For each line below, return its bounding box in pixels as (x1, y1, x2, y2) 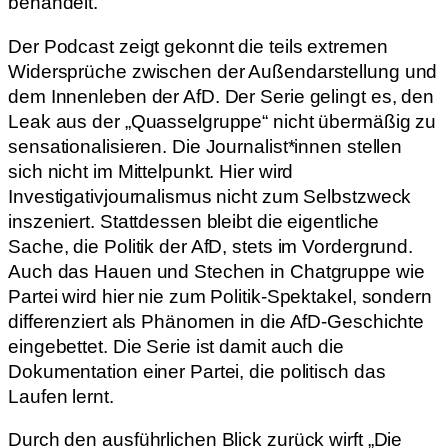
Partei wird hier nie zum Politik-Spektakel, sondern (8, 285, 432, 307)
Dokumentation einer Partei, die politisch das (8, 360, 386, 382)
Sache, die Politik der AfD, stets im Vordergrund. (8, 235, 414, 257)
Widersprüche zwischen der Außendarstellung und (8, 60, 438, 82)
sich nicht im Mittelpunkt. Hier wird (8, 160, 294, 182)
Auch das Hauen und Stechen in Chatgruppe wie (8, 260, 425, 282)
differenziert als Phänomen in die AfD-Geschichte (8, 310, 425, 332)
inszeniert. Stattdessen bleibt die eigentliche (8, 210, 380, 232)
